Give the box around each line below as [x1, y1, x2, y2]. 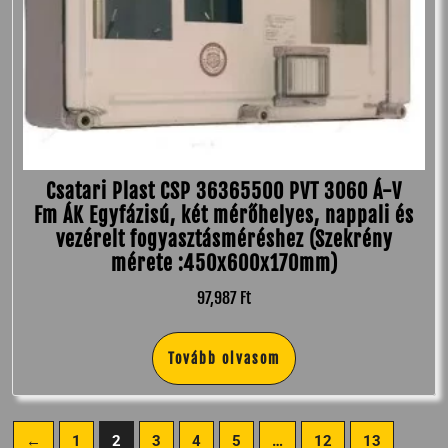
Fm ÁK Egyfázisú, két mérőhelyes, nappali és [34, 203, 414, 229]
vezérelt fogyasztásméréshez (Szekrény [55, 227, 393, 253]
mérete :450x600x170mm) [110, 251, 338, 277]
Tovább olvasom [168, 350, 280, 368]
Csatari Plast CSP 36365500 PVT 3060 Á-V [46, 179, 402, 205]
